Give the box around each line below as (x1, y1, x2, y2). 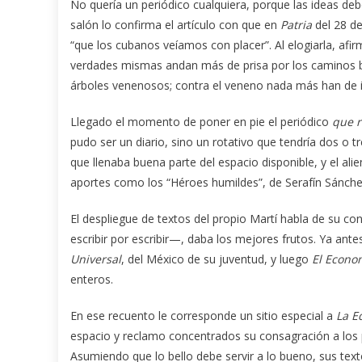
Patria (280, 16, 312, 32)
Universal (70, 250, 121, 267)
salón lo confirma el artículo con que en (70, 16, 280, 32)
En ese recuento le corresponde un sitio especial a (70, 307, 336, 323)
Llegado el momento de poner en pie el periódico (70, 113, 329, 129)
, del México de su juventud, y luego (121, 250, 312, 267)
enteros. (70, 271, 113, 287)
